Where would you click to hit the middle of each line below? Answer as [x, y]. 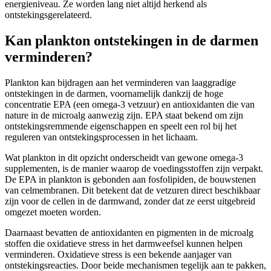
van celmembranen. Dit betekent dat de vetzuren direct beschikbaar [132, 190]
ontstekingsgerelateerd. [48, 15]
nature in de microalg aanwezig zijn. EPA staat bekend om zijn [124, 115]
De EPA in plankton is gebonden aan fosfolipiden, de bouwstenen [130, 179]
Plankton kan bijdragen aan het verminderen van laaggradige [120, 82]
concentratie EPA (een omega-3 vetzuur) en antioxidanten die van [130, 104]
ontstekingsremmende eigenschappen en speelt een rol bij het [121, 126]
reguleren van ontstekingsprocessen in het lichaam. [101, 137]
